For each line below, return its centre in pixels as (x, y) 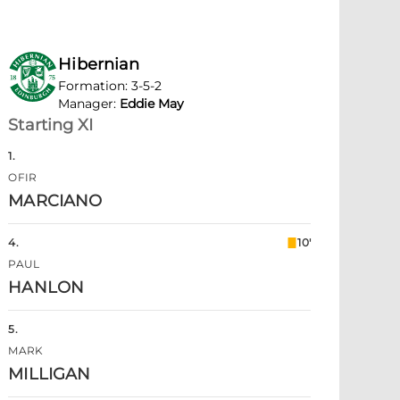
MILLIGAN (50, 374)
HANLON (46, 287)
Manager (86, 104)
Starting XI (51, 125)
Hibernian (99, 64)
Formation (92, 86)
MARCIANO (55, 201)
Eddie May (152, 104)
